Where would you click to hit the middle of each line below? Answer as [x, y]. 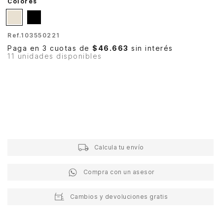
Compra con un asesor [119, 172]
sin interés [151, 48]
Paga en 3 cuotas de [50, 48]
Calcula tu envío [119, 147]
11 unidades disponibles [55, 56]
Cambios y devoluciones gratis [119, 197]
